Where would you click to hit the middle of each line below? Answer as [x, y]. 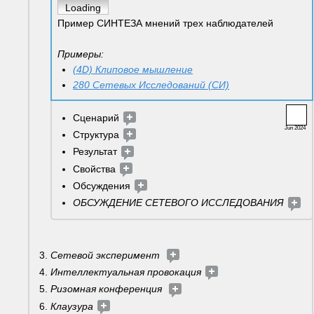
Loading [83, 7]
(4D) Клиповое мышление [133, 69]
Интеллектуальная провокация [127, 272]
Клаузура [73, 306]
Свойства [96, 169]
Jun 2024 [295, 128]
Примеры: [82, 54]
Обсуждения [103, 186]
